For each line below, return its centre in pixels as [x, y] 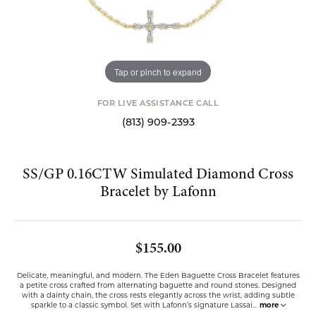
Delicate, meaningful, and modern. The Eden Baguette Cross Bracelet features [158, 275]
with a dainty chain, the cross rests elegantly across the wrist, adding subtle [158, 295]
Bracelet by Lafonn [158, 191]
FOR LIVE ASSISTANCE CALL [158, 104]
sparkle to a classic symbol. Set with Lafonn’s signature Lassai [141, 305]
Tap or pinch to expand [158, 71]
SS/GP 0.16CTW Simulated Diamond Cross [158, 174]
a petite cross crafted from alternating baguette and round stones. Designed [158, 285]
